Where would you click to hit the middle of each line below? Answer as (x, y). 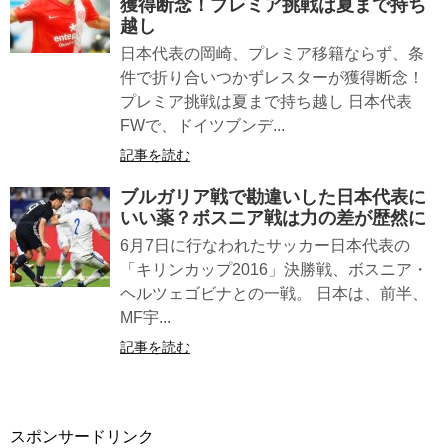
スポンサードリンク (82, 437)
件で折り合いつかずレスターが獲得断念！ (272, 78)
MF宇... (145, 318)
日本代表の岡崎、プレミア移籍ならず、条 (272, 54)
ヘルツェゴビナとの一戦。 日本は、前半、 (274, 294)
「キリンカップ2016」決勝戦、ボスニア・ (274, 270)
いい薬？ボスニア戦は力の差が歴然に (273, 218)
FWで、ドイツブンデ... (202, 126)
